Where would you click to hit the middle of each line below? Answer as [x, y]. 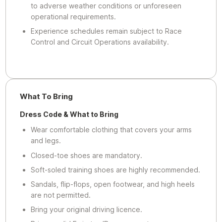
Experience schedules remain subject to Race [106, 31]
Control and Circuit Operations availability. [100, 42]
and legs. [46, 141]
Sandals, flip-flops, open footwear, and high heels [112, 184]
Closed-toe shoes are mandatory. [86, 155]
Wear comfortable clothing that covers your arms [111, 130]
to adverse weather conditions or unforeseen [106, 5]
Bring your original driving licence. [86, 210]
